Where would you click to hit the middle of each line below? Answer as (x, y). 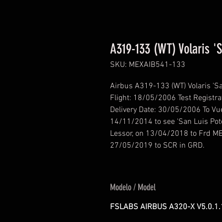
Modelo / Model (133, 187)
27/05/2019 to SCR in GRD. (157, 145)
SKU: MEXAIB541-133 (148, 65)
